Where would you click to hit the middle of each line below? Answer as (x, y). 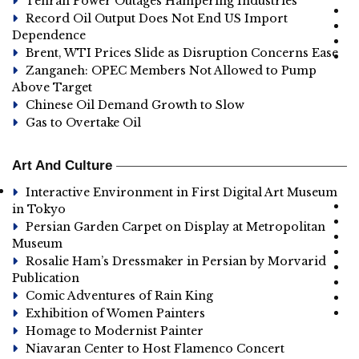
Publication (46, 278)
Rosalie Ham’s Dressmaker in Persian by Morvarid (176, 261)
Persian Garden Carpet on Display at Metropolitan (175, 227)
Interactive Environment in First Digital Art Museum (182, 192)
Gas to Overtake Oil (83, 123)
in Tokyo (39, 209)
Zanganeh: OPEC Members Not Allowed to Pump (171, 71)
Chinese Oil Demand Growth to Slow (135, 105)
